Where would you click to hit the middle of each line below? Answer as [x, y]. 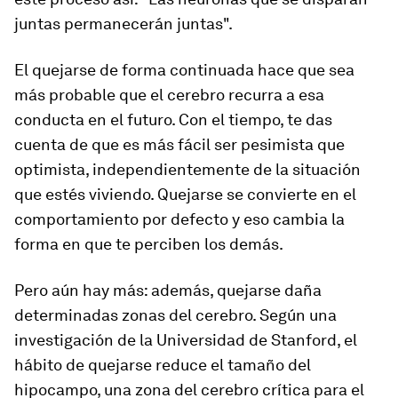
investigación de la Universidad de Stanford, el [186, 340]
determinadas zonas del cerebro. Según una [175, 315]
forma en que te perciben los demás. [149, 244]
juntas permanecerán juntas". [123, 24]
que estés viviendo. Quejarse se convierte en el [185, 194]
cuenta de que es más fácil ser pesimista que [179, 144]
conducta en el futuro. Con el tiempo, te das [173, 119]
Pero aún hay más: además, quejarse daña [168, 290]
